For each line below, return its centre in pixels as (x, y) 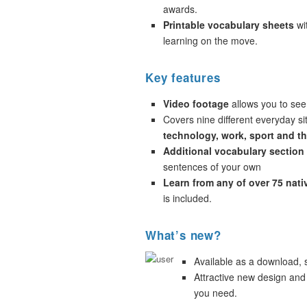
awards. (180, 9)
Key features (183, 77)
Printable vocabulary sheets (229, 25)
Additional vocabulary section (234, 151)
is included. (187, 198)
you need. (216, 293)
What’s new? (183, 235)
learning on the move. (210, 40)
